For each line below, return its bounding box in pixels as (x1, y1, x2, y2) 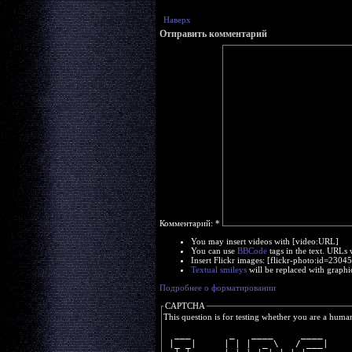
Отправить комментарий (159, 28, 267, 39)
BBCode (236, 246, 267, 255)
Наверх (163, 15, 191, 24)
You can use (190, 246, 237, 255)
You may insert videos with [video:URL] (190, 236, 339, 246)
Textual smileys (190, 265, 247, 274)
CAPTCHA (164, 301, 205, 310)
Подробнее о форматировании (159, 283, 276, 292)
